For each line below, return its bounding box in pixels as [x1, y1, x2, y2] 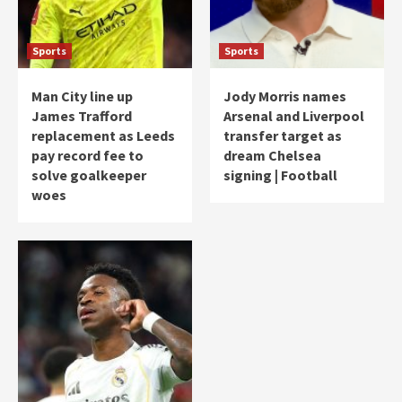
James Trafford [31, 106, 132, 125]
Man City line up [31, 86, 133, 105]
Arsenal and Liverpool [223, 106, 364, 125]
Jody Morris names [223, 86, 346, 105]
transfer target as [223, 126, 342, 144]
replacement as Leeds [31, 126, 175, 144]
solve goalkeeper [31, 165, 146, 184]
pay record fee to [31, 145, 144, 164]
